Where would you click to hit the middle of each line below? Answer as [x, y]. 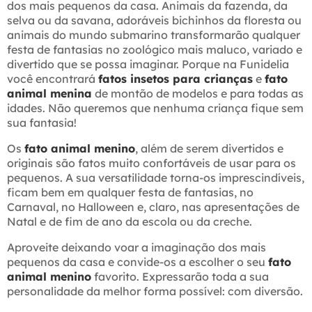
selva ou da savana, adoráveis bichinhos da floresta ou [154, 21]
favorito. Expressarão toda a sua [180, 277]
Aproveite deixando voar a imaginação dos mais [136, 248]
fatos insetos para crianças [175, 79]
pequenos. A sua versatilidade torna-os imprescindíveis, [156, 178]
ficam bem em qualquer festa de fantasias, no [130, 193]
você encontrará [53, 79]
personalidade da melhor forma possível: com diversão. [155, 291]
